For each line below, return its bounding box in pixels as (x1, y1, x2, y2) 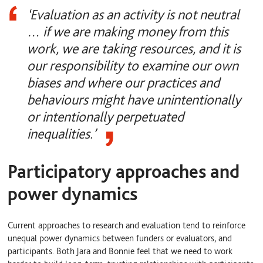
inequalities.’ (26, 125, 96, 143)
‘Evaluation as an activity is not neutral (26, 6, 240, 23)
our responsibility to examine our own (26, 57, 238, 75)
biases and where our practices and (26, 74, 220, 92)
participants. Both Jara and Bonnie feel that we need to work (8, 245, 233, 257)
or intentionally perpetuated (26, 108, 184, 126)
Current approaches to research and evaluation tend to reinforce (8, 220, 246, 231)
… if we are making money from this (26, 23, 228, 41)
